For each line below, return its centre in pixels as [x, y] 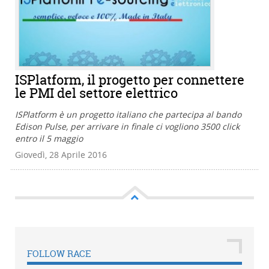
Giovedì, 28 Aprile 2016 [61, 155]
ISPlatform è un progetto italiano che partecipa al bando [128, 115]
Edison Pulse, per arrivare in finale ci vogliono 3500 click [127, 127]
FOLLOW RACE [59, 254]
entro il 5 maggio [49, 139]
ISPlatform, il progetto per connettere [130, 80]
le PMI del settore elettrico [96, 93]
